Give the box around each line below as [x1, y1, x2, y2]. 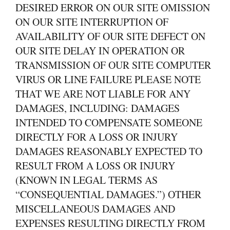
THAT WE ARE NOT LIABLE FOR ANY [15, 87, 190, 101]
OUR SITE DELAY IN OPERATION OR [15, 44, 185, 57]
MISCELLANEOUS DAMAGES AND [15, 202, 175, 216]
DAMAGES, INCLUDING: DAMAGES [15, 101, 180, 115]
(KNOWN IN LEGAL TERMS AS [15, 173, 158, 187]
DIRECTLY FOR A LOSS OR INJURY [15, 130, 178, 144]
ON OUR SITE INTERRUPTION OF [15, 15, 168, 29]
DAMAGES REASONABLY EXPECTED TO [15, 144, 202, 158]
